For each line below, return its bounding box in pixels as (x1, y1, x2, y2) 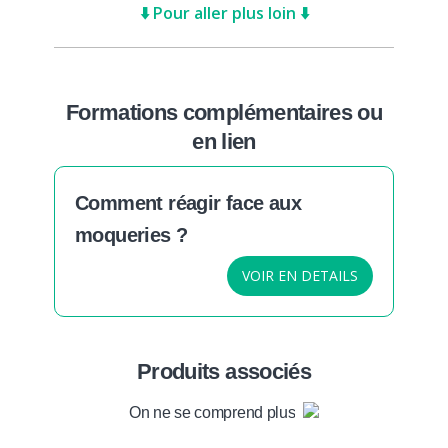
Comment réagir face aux (75, 191, 302, 214)
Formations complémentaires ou (66, 99, 382, 125)
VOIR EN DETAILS (242, 265, 358, 285)
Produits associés (137, 358, 311, 384)
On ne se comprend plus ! (129, 403, 303, 421)
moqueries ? (75, 223, 188, 246)
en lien (192, 128, 256, 154)
